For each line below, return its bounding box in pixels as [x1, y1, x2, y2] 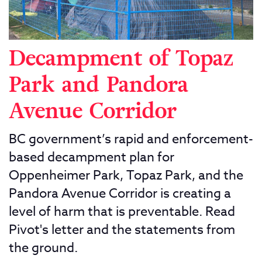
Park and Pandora [9, 70, 188, 101]
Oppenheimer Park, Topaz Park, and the [9, 166, 243, 185]
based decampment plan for [9, 148, 174, 167]
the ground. [9, 239, 78, 258]
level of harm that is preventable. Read [9, 202, 235, 222]
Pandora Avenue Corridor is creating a [9, 184, 231, 204]
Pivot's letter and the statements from [9, 220, 235, 240]
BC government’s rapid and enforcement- [9, 130, 253, 149]
